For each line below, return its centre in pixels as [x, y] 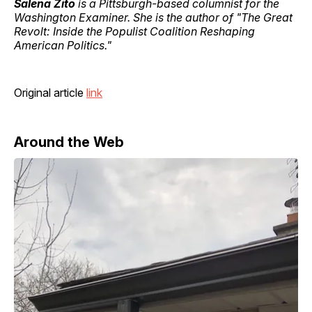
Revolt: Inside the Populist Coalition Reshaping [134, 31]
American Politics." [63, 45]
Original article [50, 92]
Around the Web [69, 142]
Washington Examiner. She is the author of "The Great [153, 17]
